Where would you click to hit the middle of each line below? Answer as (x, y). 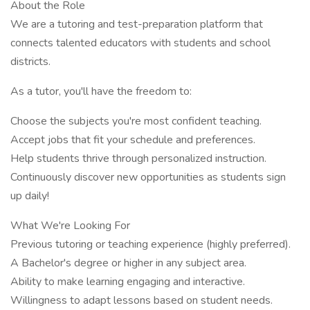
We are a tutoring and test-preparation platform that (137, 24)
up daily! (30, 196)
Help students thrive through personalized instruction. (138, 158)
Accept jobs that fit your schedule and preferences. (133, 140)
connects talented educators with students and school (140, 43)
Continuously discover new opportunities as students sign (148, 177)
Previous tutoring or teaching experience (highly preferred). (151, 244)
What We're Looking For (70, 226)
